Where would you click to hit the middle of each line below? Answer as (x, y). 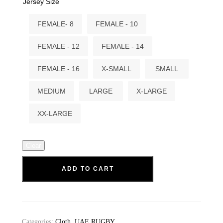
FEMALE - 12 (58, 47)
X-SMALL (116, 69)
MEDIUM (51, 91)
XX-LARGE (55, 114)
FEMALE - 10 (116, 24)
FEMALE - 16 (58, 69)
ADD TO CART (88, 169)
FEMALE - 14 (122, 47)
